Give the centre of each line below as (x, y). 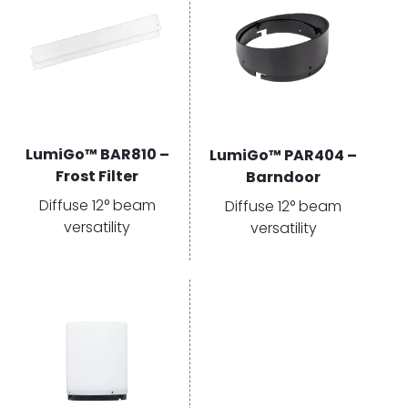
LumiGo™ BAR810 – (97, 154)
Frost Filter (97, 176)
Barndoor (283, 177)
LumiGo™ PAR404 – (283, 155)
